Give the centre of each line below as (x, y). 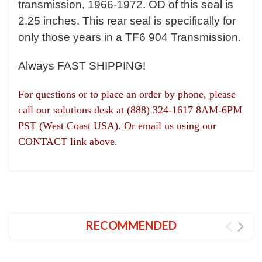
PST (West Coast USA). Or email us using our (117, 126)
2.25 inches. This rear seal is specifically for (127, 21)
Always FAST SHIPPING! (82, 66)
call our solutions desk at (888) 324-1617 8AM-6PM (130, 110)
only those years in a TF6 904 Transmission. (130, 37)
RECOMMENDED (131, 225)
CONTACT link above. (68, 142)
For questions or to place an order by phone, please (127, 94)
